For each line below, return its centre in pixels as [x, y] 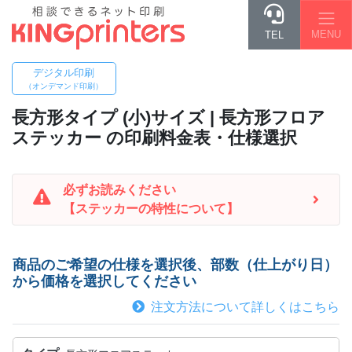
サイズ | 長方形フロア [238, 117]
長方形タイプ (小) [81, 117]
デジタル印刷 [64, 72]
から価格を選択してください [104, 281]
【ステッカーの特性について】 [151, 208]
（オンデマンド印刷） [64, 86]
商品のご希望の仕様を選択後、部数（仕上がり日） [175, 264]
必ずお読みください [119, 189]
